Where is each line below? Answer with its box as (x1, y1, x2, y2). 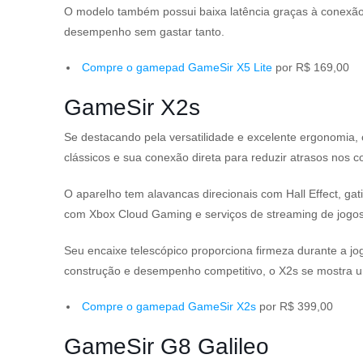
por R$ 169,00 (272, 61, 352, 74)
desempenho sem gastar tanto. (64, 25, 224, 38)
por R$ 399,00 (256, 300, 336, 313)
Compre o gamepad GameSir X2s (82, 300, 256, 313)
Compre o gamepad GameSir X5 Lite (82, 61, 272, 74)
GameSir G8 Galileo (64, 334, 269, 359)
